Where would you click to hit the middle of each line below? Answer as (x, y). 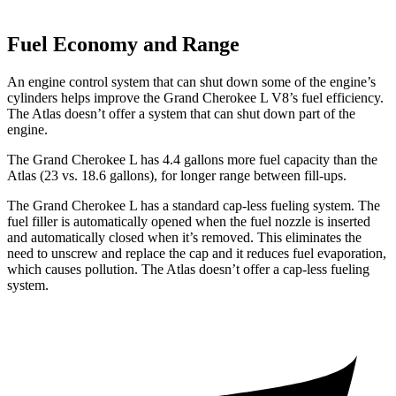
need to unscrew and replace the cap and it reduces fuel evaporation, (197, 253)
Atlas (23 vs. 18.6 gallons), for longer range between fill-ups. (177, 175)
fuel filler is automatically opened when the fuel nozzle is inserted (189, 221)
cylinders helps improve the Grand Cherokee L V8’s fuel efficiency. (195, 97)
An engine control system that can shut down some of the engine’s (191, 81)
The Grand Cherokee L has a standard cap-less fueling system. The (194, 205)
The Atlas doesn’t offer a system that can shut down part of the (181, 113)
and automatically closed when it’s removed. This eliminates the (184, 237)
